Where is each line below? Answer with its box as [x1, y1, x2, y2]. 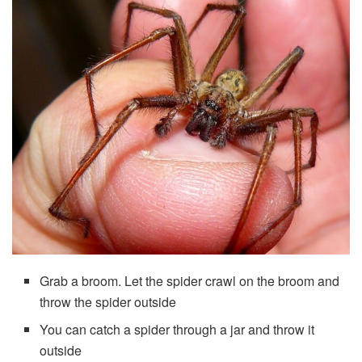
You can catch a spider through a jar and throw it [40, 319, 315, 339]
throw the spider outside [40, 292, 177, 311]
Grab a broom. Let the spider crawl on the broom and [40, 271, 340, 290]
